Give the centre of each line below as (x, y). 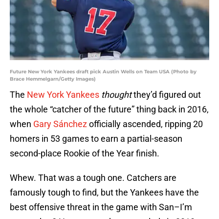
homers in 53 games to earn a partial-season (96, 139)
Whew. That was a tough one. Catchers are (93, 178)
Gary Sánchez (60, 124)
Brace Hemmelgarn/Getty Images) (53, 79)
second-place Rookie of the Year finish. (85, 153)
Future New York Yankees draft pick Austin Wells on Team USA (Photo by (103, 72)
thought (117, 95)
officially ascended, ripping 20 (145, 124)
